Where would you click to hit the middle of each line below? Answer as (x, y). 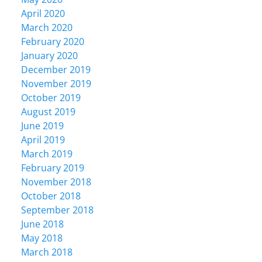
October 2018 (51, 196)
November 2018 (56, 182)
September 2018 (57, 210)
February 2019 (53, 168)
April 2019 (43, 140)
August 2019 (48, 112)
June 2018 (42, 224)
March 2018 (47, 252)
